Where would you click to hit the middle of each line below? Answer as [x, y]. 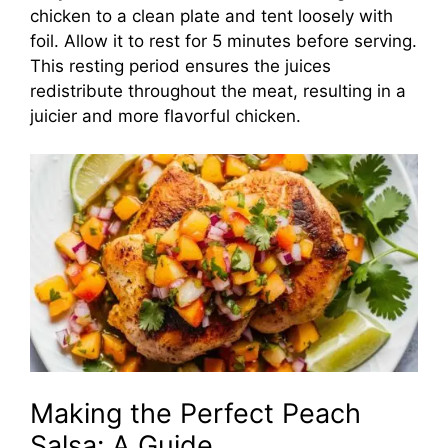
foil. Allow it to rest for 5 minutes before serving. [223, 40]
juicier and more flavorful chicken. [165, 115]
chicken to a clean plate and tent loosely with [211, 15]
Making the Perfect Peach [195, 413]
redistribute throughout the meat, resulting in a [218, 90]
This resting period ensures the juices [180, 65]
